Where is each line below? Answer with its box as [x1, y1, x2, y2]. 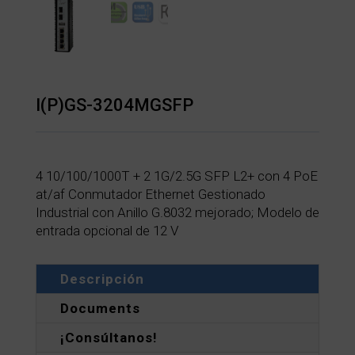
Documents [59, 300, 140, 317]
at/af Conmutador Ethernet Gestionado [35, 186, 265, 203]
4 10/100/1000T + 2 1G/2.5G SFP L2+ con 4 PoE [35, 168, 318, 185]
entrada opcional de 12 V [35, 223, 178, 239]
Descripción [59, 271, 144, 288]
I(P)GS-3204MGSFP [35, 95, 193, 116]
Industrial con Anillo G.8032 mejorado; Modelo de [35, 204, 319, 221]
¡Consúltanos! [59, 330, 158, 346]
